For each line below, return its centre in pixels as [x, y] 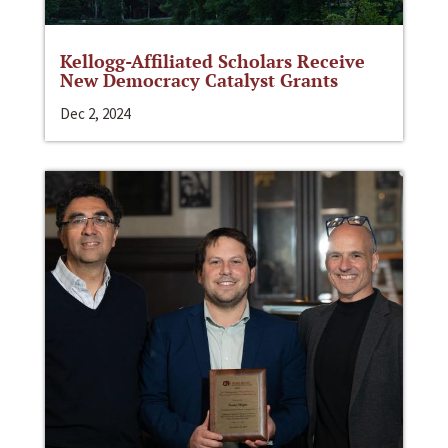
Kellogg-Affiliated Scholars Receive [212, 61]
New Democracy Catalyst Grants [199, 80]
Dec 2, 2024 [95, 114]
